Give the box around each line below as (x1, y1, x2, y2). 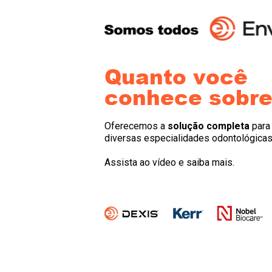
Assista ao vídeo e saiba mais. (104, 157, 234, 168)
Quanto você (104, 61, 248, 91)
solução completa (168, 120, 250, 132)
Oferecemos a (104, 120, 168, 132)
